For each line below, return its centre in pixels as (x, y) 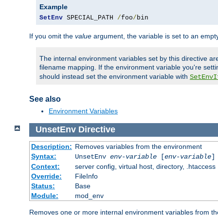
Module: (45, 195)
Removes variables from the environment (138, 146)
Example (54, 7)
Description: (51, 146)
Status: (43, 186)
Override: (46, 176)
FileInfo (86, 176)
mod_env (89, 195)
